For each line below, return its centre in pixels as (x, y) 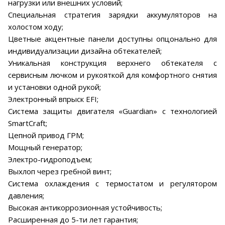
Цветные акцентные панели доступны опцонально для (113, 38)
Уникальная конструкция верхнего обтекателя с (113, 63)
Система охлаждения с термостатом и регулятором (113, 183)
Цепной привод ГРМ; (46, 135)
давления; (26, 195)
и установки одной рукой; (54, 87)
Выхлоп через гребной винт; (60, 171)
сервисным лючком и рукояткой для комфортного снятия (113, 75)
